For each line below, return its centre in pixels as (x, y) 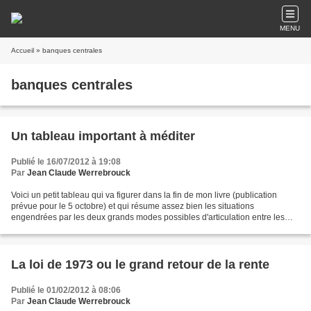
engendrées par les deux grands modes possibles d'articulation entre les (148, 217)
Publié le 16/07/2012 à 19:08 (66, 162)
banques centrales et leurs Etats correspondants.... (106, 228)
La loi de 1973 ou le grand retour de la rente (140, 264)
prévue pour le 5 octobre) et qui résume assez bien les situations (133, 206)
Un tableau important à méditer (103, 136)
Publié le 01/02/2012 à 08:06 (66, 290)
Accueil (23, 50)
